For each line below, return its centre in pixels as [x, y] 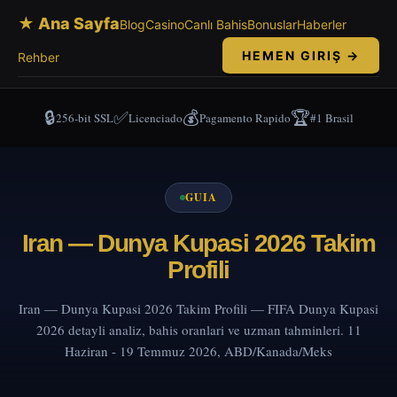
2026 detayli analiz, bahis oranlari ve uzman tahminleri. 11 [198, 330]
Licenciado [155, 118]
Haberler [322, 24]
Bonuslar [272, 24]
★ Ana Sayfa [69, 23]
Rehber [39, 57]
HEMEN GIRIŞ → [301, 55]
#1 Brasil [331, 118]
